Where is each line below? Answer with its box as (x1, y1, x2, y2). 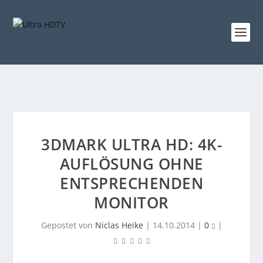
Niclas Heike (95, 220, 143, 231)
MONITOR (94, 192, 169, 213)
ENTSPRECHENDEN (60, 173, 203, 194)
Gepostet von (41, 220, 95, 231)
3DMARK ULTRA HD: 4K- (41, 134, 222, 155)
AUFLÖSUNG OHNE (59, 153, 204, 174)
